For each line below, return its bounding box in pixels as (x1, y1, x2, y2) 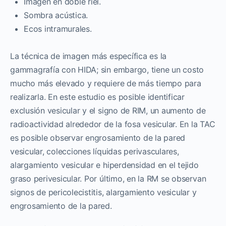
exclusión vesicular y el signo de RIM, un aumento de (10, 105, 206, 116)
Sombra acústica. (24, 10, 88, 20)
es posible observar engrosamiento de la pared (10, 132, 186, 143)
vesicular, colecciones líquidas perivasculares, (10, 146, 179, 156)
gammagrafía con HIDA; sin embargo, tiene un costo (10, 64, 204, 75)
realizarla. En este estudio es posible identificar (10, 91, 185, 102)
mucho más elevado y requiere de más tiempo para (10, 78, 201, 88)
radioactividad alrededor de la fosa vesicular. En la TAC (10, 119, 215, 129)
